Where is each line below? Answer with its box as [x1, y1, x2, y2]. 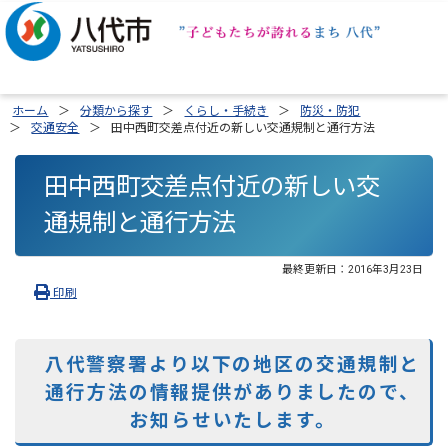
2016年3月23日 [347, 262, 423, 276]
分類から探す [80, 104, 153, 119]
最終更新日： [281, 262, 348, 276]
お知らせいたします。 [129, 409, 336, 432]
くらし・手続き [184, 104, 269, 119]
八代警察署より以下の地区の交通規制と [44, 353, 421, 376]
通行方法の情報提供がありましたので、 [45, 381, 420, 404]
